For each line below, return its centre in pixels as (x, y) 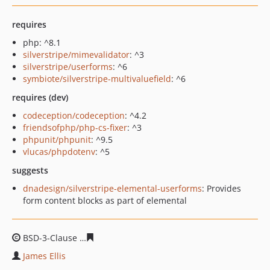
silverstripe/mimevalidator (76, 55)
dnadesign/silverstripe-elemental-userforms (112, 188)
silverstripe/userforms (68, 67)
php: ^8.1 (42, 42)
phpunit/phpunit (57, 140)
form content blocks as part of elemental (105, 200)
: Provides (221, 188)
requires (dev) (40, 97)
